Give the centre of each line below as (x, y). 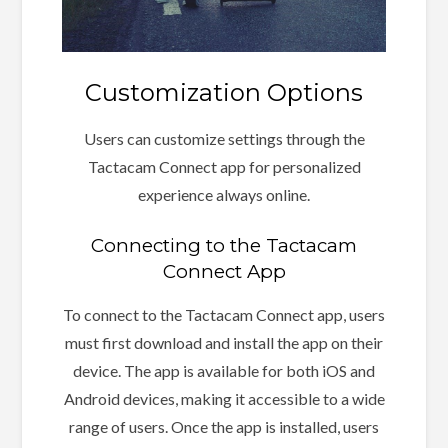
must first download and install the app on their (224, 343)
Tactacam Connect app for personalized (224, 167)
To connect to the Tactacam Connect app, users (224, 315)
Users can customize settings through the (224, 139)
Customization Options (224, 93)
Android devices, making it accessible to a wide (224, 399)
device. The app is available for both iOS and (224, 371)
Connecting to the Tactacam (224, 246)
